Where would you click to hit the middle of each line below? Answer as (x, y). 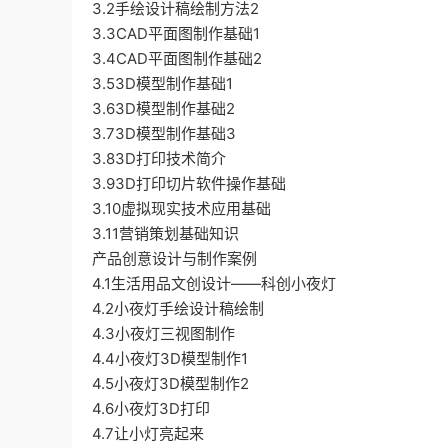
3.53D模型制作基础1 (164, 83)
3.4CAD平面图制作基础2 (179, 58)
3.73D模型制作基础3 (166, 133)
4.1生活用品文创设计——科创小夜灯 (216, 283)
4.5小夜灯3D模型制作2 (172, 383)
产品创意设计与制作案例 (176, 258)
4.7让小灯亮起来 (150, 433)
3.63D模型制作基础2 (165, 108)
